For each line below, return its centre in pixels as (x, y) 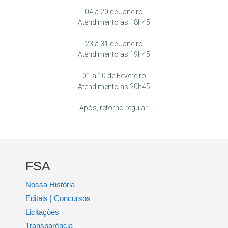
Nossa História (50, 184)
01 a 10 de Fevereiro (114, 76)
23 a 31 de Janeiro (114, 44)
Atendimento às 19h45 (114, 54)
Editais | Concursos (58, 198)
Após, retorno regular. (114, 108)
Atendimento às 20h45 (114, 86)
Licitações (42, 212)
